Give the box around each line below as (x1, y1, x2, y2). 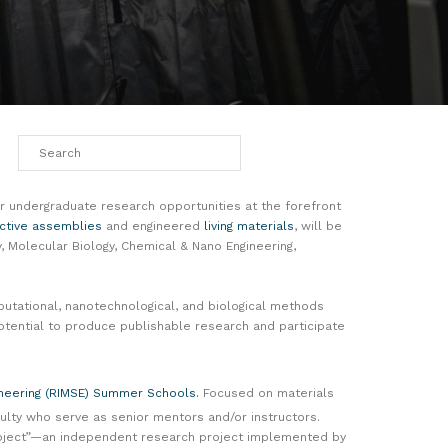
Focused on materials (199, 385, 334, 400)
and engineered (102, 218, 204, 233)
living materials (204, 218, 294, 233)
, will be (294, 218, 342, 233)
